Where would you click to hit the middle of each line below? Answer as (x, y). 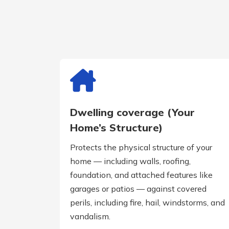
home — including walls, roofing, (130, 161)
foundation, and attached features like (141, 175)
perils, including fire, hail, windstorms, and (147, 203)
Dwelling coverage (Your (132, 112)
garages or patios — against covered (138, 189)
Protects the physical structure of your (141, 147)
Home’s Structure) (116, 128)
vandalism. (90, 216)
